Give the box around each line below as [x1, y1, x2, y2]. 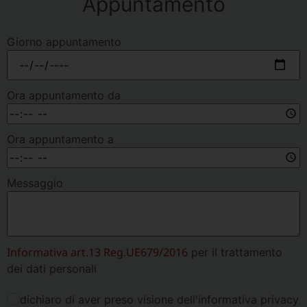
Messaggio [7, 175, 63, 190]
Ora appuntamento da [7, 88, 121, 102]
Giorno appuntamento [7, 34, 121, 49]
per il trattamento [188, 245, 282, 259]
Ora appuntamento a [7, 132, 114, 146]
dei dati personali [7, 261, 97, 275]
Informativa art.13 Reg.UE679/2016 [7, 244, 188, 260]
